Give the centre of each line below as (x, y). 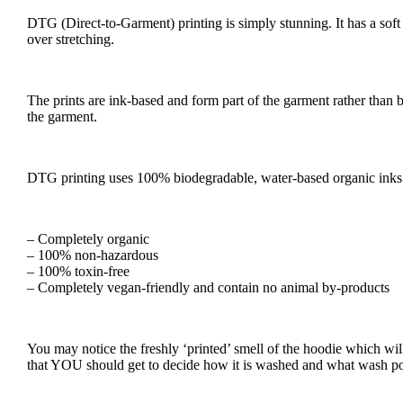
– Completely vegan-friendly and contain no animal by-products (208, 287)
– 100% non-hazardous (93, 255)
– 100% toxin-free (78, 271)
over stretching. (71, 39)
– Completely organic (88, 238)
